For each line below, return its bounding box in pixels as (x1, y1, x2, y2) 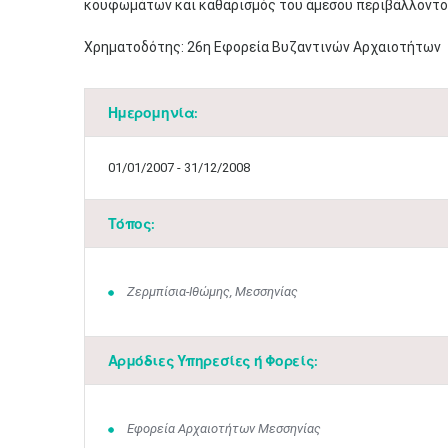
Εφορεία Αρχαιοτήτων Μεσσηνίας (127, 421, 321, 436)
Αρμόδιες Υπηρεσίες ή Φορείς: (107, 352, 318, 369)
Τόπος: (107, 215, 155, 232)
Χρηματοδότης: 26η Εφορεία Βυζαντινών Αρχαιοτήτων (83, 39, 441, 55)
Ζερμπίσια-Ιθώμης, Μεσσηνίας (127, 284, 298, 299)
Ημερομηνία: (107, 104, 198, 121)
